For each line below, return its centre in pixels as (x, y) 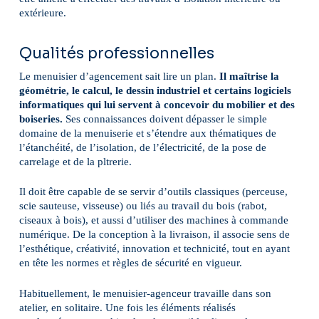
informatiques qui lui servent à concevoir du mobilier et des (157, 104)
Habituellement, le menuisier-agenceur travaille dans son (145, 293)
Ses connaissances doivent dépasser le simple (164, 119)
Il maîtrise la (247, 76)
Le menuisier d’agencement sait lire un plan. (117, 76)
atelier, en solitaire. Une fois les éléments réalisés (127, 307)
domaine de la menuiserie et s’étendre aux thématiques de (147, 133)
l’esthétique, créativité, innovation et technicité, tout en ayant (154, 249)
